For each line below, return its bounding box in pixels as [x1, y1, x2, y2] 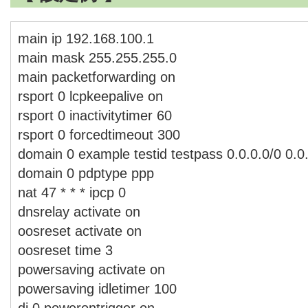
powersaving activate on [18, 261, 165, 277]
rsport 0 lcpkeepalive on [18, 88, 163, 104]
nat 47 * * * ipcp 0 [18, 184, 126, 200]
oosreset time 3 [18, 242, 113, 258]
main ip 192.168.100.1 [18, 30, 154, 46]
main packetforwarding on [18, 69, 175, 85]
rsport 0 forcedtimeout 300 [18, 126, 180, 142]
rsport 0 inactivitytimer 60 [18, 107, 172, 123]
